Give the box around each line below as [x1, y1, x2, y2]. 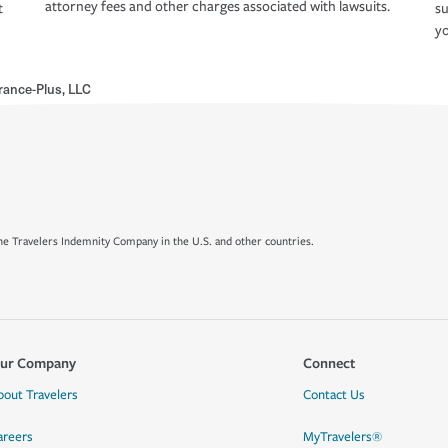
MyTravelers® [302, 429, 382, 445]
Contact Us [302, 387, 365, 403]
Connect [302, 353, 355, 372]
